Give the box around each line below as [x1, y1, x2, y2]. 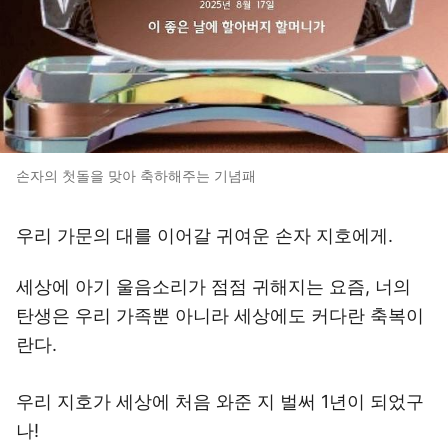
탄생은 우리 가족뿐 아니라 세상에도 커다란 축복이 [16, 305, 424, 326]
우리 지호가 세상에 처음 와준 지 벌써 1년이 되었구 [16, 391, 424, 412]
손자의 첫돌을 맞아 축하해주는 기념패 [16, 167, 256, 184]
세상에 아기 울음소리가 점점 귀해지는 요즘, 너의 [16, 276, 411, 297]
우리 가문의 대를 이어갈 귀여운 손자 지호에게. [16, 225, 393, 246]
